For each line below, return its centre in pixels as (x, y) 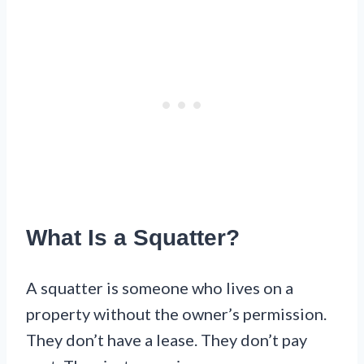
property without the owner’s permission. (176, 313)
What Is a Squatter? (133, 238)
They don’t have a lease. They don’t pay (167, 339)
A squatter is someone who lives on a (160, 287)
